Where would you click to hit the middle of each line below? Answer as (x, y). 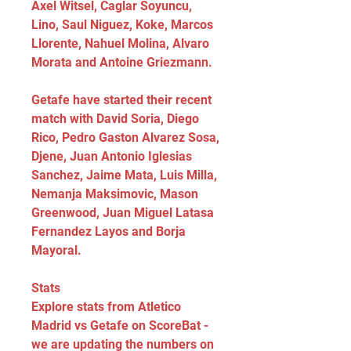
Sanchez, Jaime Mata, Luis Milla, (124, 175)
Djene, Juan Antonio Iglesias (112, 156)
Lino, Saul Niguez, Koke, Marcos (122, 25)
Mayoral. (56, 250)
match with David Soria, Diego (115, 119)
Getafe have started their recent (121, 100)
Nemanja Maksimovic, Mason (115, 194)
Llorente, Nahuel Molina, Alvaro (120, 43)
